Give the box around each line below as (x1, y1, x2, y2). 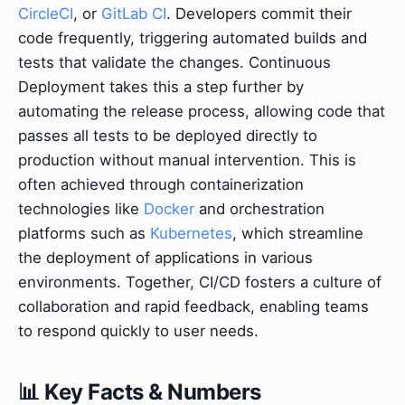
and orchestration (194, 199, 325, 218)
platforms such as (18, 223, 150, 242)
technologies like (18, 199, 144, 218)
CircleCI (18, 4, 73, 23)
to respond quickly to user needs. (18, 321, 259, 340)
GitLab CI (101, 4, 166, 23)
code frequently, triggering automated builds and (18, 28, 367, 47)
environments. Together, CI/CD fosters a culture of (18, 272, 381, 291)
